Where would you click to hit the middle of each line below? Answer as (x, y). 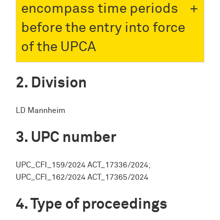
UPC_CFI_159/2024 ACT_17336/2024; (83, 165)
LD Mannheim (41, 110)
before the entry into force (103, 28)
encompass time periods (100, 9)
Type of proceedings (99, 204)
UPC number (74, 137)
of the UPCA (58, 47)
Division (59, 83)
